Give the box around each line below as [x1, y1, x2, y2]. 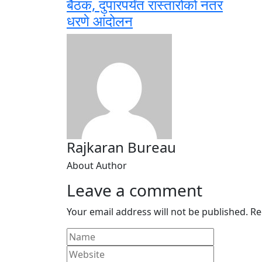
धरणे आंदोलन [67, 11, 133, 30]
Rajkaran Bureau [67, 137, 176, 157]
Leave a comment [67, 179, 202, 201]
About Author [67, 159, 127, 172]
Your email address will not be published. [67, 205, 248, 218]
